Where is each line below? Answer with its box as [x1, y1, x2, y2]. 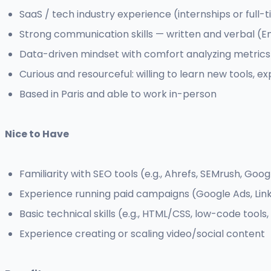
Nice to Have [5, 127, 69, 142]
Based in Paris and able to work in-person [19, 87, 217, 102]
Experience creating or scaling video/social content [19, 227, 265, 241]
